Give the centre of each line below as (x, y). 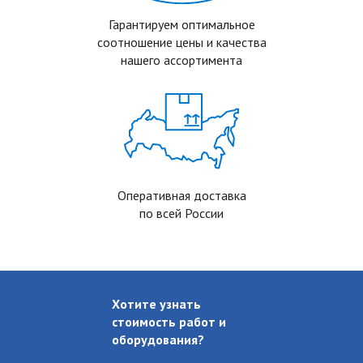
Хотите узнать (156, 304)
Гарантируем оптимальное (181, 25)
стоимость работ (165, 322)
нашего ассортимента (181, 60)
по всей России (181, 214)
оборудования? (158, 340)
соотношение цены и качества (181, 43)
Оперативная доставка (181, 196)
